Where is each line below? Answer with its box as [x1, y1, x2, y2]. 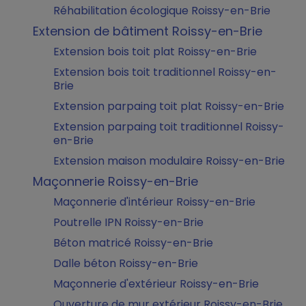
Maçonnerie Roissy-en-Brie [33, 173, 198, 190]
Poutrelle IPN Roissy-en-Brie [53, 214, 204, 230]
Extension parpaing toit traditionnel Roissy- [53, 119, 284, 135]
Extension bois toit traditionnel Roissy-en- [53, 64, 277, 80]
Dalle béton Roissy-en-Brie [53, 255, 198, 271]
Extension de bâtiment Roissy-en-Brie [33, 23, 262, 40]
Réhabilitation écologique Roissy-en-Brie [53, 3, 270, 18]
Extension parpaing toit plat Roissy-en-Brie [53, 98, 284, 114]
